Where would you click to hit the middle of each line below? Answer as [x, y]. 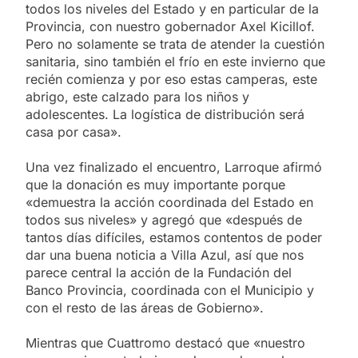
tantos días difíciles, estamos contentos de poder [174, 237]
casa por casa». [74, 131]
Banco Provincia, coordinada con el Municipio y [170, 290]
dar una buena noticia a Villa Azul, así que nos [165, 255]
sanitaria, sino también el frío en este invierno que [175, 61]
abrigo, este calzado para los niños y [137, 96]
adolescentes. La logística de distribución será [165, 114]
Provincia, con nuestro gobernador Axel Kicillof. [170, 26]
